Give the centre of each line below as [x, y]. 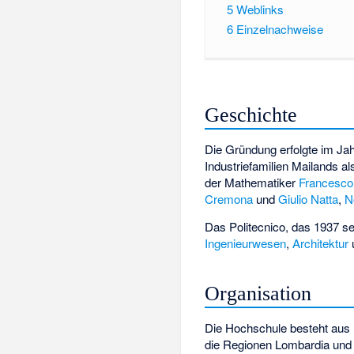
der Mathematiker [252, 183]
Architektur [321, 243]
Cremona [229, 199]
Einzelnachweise [279, 28]
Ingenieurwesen [246, 243]
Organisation [258, 294]
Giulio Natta [309, 199]
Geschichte [251, 115]
